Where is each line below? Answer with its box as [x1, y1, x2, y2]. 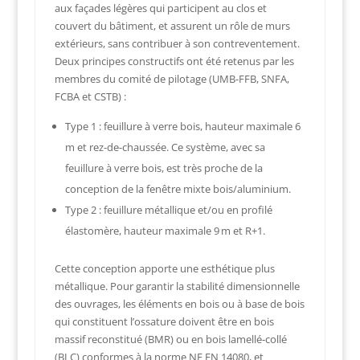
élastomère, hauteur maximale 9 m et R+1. [64, 223, 265, 239]
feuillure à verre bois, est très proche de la [64, 161, 263, 176]
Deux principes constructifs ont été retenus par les [54, 54, 294, 69]
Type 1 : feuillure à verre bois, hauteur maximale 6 [64, 119, 301, 134]
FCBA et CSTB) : [54, 89, 126, 104]
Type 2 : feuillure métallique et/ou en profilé [64, 202, 272, 218]
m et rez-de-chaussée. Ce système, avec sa [64, 140, 265, 155]
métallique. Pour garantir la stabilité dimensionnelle [54, 279, 300, 294]
